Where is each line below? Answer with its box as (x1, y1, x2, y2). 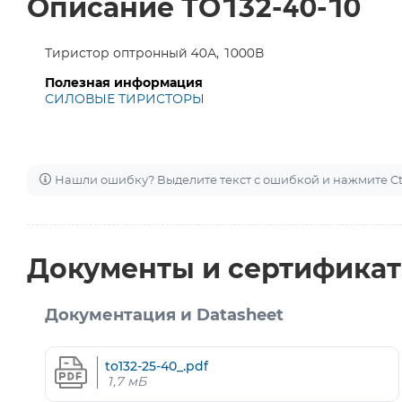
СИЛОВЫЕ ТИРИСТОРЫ (45, 93, 205, 106)
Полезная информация (45, 77, 203, 90)
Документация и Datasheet (45, 308, 284, 324)
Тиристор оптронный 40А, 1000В (45, 48, 264, 60)
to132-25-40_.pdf (105, 357, 208, 374)
